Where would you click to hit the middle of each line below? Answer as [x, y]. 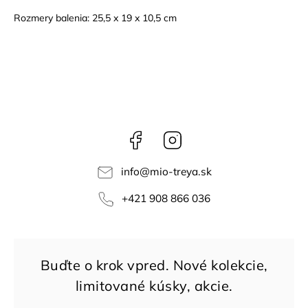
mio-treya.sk [180, 172]
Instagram [205, 136]
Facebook [167, 136]
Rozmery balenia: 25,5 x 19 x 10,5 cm [95, 18]
